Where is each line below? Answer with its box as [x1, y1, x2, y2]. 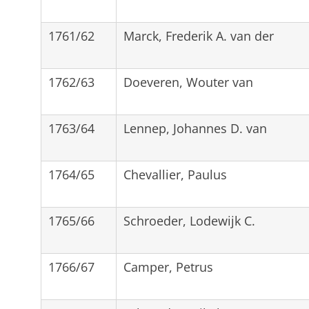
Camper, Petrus [123, 258, 213, 275]
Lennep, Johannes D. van [123, 119, 267, 137]
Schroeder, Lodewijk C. [123, 212, 255, 229]
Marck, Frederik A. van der [123, 27, 274, 44]
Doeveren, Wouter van [123, 73, 253, 90]
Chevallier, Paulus [123, 166, 227, 183]
